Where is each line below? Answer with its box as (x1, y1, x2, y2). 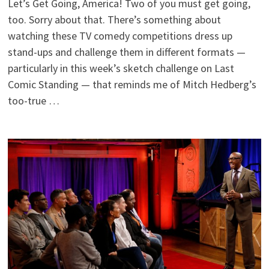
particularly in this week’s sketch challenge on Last (8, 61, 235, 75)
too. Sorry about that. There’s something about (8, 12, 222, 26)
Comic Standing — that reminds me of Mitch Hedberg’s (8, 77, 257, 91)
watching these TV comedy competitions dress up (8, 28, 233, 43)
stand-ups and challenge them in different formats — (8, 44, 246, 59)
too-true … (8, 93, 60, 107)
